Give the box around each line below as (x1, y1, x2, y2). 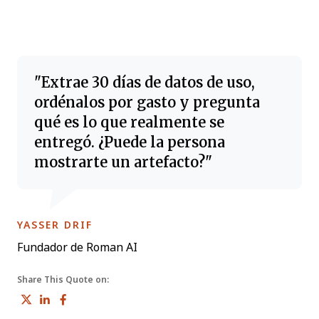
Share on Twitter (34, 286, 157, 305)
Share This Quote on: (17, 274, 109, 285)
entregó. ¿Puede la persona (34, 131, 225, 152)
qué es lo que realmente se (34, 111, 224, 132)
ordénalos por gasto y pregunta (34, 91, 260, 113)
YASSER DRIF (17, 219, 93, 231)
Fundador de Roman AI (17, 241, 137, 253)
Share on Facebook (71, 286, 211, 305)
